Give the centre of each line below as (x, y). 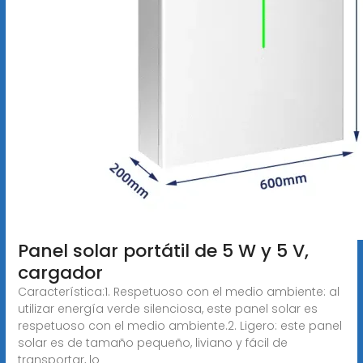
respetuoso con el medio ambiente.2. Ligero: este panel (179, 325)
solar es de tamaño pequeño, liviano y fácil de (152, 342)
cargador (60, 272)
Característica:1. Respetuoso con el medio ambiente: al (178, 291)
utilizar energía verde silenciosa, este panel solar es (167, 308)
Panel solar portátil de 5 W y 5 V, (163, 250)
